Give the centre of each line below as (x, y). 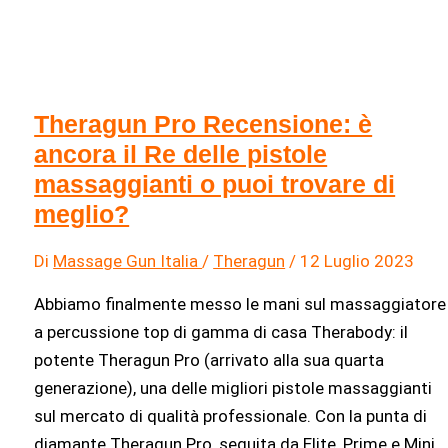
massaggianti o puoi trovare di (215, 183)
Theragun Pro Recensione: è (203, 123)
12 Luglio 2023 (357, 260)
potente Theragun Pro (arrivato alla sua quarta (209, 359)
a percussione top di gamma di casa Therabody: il (221, 331)
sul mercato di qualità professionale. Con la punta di (231, 415)
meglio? (82, 213)
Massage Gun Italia (128, 260)
